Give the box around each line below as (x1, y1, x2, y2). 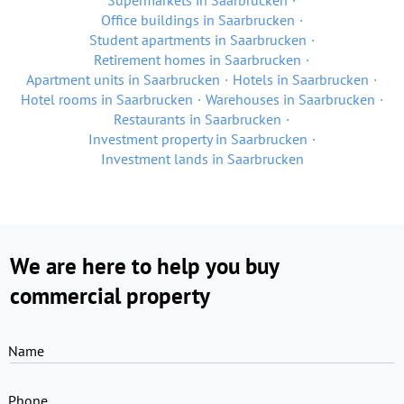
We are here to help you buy (10, 252, 279, 280)
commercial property (10, 281, 210, 310)
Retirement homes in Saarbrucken (94, 50, 301, 69)
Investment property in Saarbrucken (87, 130, 308, 148)
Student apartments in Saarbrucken (88, 31, 307, 49)
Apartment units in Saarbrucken (26, 70, 220, 88)
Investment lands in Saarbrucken (100, 150, 304, 168)
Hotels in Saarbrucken (233, 70, 369, 88)
